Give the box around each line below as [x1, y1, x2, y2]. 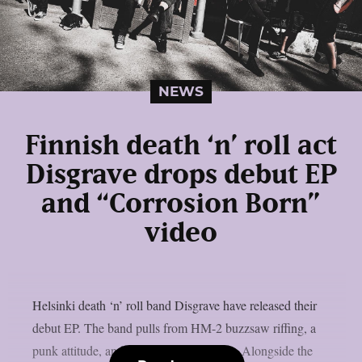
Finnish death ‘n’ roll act [25, 132, 337, 160]
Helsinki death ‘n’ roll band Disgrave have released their [32, 296, 317, 314]
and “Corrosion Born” [41, 190, 321, 218]
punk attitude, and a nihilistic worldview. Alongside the [32, 341, 313, 359]
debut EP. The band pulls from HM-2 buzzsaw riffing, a [32, 318, 316, 336]
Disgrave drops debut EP [25, 161, 337, 189]
